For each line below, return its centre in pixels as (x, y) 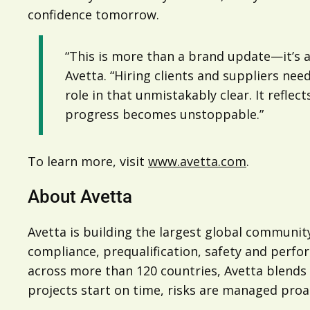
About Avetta (80, 197)
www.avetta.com (197, 161)
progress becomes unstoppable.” (164, 114)
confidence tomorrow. (93, 15)
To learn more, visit (88, 161)
